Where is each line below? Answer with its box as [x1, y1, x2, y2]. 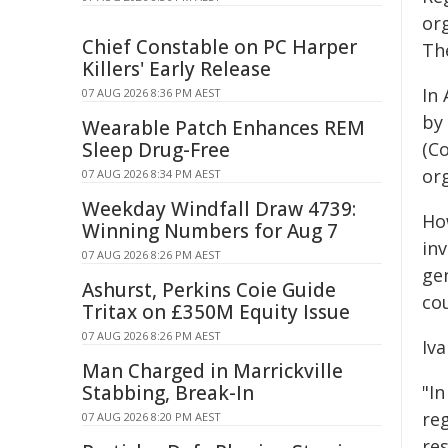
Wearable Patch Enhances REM [82, 115, 365, 141]
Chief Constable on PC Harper [82, 34, 357, 60]
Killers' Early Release [82, 56, 271, 82]
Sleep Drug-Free [82, 137, 230, 163]
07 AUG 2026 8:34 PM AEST [82, 166, 221, 181]
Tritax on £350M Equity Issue [82, 299, 350, 325]
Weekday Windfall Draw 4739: [82, 196, 356, 222]
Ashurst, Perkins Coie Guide [82, 277, 336, 303]
